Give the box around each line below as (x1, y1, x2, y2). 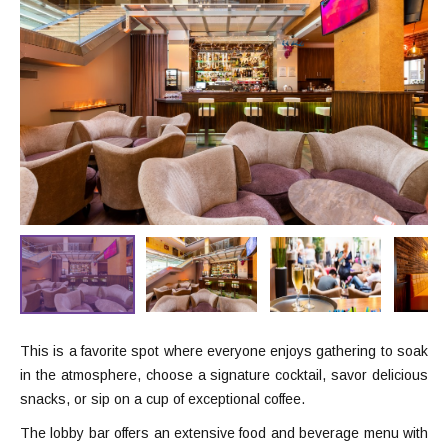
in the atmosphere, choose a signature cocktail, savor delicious (20, 366, 428, 383)
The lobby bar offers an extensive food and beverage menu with (20, 424, 428, 441)
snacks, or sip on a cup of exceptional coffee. (20, 390, 305, 407)
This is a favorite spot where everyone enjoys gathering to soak (20, 342, 428, 359)
